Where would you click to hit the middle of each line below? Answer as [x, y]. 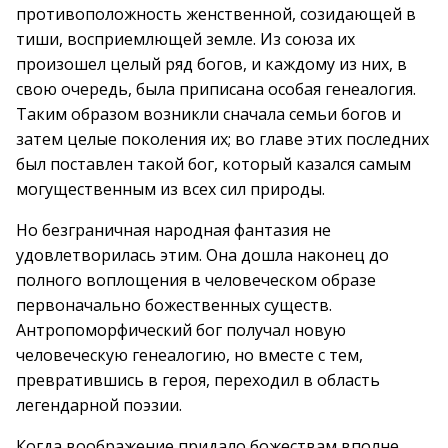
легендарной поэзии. [99, 405]
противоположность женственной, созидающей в [216, 14]
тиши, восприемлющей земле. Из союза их [185, 39]
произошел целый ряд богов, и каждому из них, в [211, 64]
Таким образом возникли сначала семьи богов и [208, 114]
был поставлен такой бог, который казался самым [213, 164]
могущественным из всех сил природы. [170, 189]
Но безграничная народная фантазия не [173, 230]
